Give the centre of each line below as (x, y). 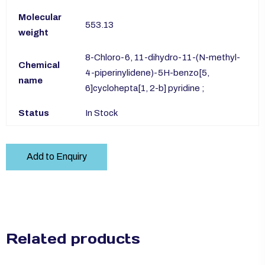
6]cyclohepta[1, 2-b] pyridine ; (145, 88)
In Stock (101, 113)
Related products (73, 238)
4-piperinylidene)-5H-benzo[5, (147, 72)
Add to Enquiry (56, 157)
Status (34, 113)
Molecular (40, 17)
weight (33, 32)
